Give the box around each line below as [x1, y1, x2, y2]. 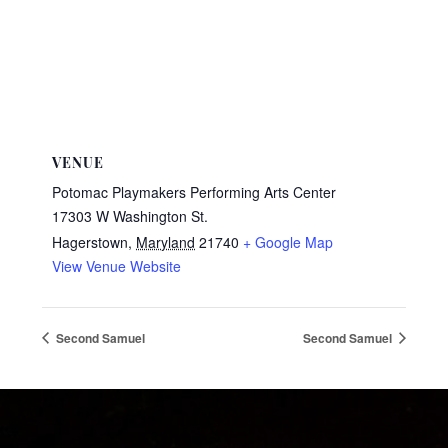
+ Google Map [243, 232, 334, 252]
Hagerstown [52, 232, 129, 252]
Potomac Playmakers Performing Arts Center [52, 182, 337, 202]
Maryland [136, 232, 196, 252]
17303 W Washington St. [52, 206, 209, 226]
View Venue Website [52, 256, 182, 276]
